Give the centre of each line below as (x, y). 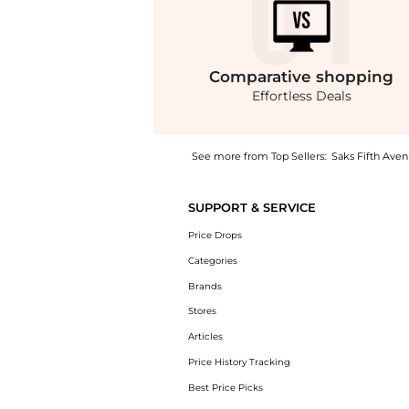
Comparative (263, 77)
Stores (202, 311)
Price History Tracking (239, 362)
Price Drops (215, 235)
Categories (212, 260)
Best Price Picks (225, 387)
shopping (355, 77)
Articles (205, 337)
